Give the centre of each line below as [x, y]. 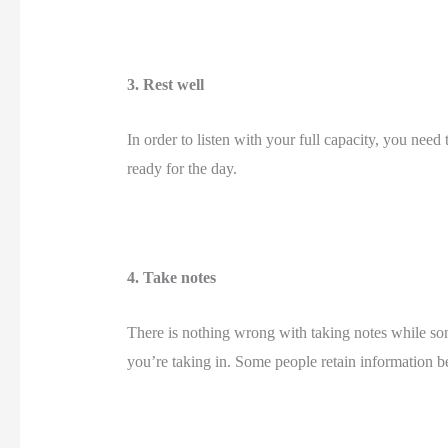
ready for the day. [183, 168]
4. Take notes [173, 278]
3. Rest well [167, 85]
